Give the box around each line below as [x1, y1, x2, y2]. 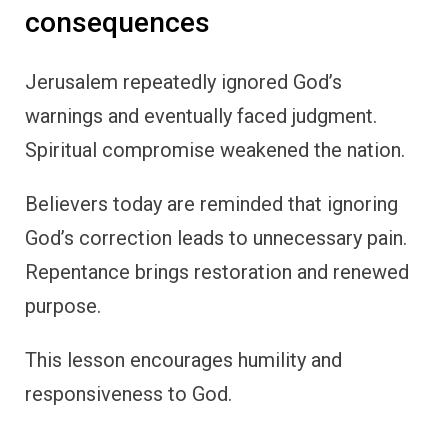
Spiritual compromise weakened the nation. [25, 137, 405, 162]
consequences [25, 6, 210, 40]
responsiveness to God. [25, 381, 232, 406]
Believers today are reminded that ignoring [25, 191, 398, 216]
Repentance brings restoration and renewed [25, 259, 409, 284]
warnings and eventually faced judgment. [25, 103, 377, 128]
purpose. [25, 293, 101, 318]
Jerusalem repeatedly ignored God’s [25, 69, 342, 94]
